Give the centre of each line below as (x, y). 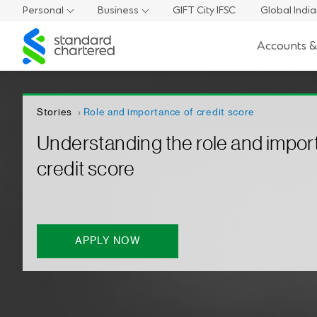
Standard (44, 34)
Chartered (46, 47)
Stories (54, 112)
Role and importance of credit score (169, 112)
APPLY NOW (108, 241)
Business (118, 10)
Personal (43, 10)
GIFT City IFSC (204, 10)
